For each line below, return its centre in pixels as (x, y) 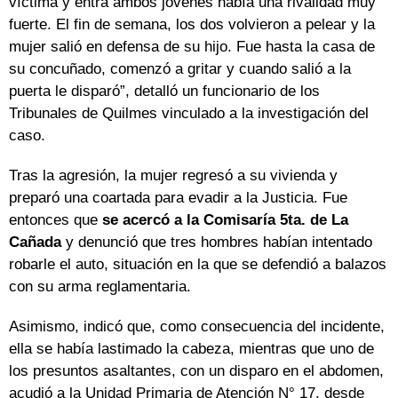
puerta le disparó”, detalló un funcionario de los (164, 92)
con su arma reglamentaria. (100, 287)
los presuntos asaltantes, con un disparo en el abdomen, (196, 371)
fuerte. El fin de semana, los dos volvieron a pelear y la (192, 25)
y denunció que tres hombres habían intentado (217, 243)
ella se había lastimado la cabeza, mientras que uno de (191, 349)
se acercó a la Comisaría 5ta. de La (225, 220)
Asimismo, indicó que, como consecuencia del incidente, (197, 327)
